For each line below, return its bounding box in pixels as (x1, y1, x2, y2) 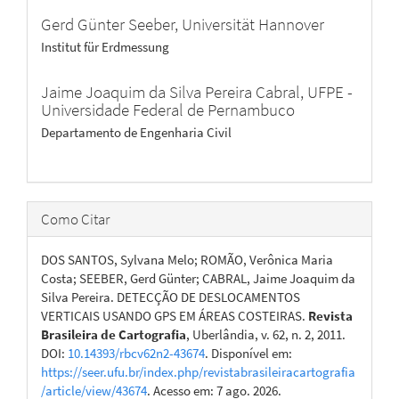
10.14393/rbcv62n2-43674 (68, 345, 205, 362)
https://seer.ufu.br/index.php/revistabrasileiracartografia (41, 363, 355, 380)
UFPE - (307, 81, 353, 102)
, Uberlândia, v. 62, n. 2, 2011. (186, 326, 346, 343)
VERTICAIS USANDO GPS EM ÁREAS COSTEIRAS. (41, 307, 308, 324)
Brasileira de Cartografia (41, 326, 186, 343)
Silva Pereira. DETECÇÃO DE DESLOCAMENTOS (41, 289, 300, 305)
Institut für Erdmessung (41, 38, 169, 55)
